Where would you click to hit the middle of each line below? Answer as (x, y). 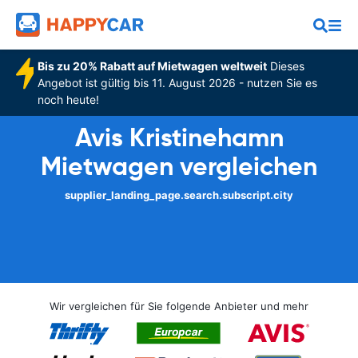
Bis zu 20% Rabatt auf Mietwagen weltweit (152, 66)
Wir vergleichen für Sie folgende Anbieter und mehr (179, 306)
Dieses (285, 66)
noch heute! (68, 99)
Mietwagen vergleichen (179, 166)
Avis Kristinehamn (179, 137)
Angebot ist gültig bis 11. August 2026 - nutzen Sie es (177, 83)
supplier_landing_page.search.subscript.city (179, 195)
